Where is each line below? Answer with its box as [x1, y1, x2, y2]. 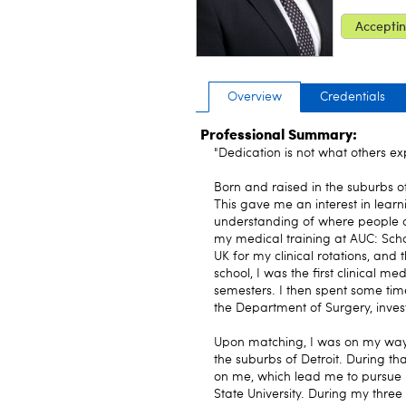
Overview [227, 91, 282, 103]
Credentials [320, 91, 385, 103]
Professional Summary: [200, 123, 357, 144]
